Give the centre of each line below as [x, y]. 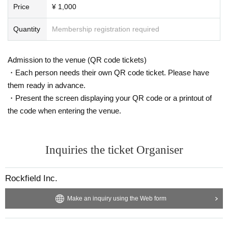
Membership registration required [106, 29]
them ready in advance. [47, 85]
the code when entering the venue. [64, 110]
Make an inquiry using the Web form [117, 198]
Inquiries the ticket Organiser [114, 150]
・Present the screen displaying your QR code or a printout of [110, 98]
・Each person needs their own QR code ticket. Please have [108, 72]
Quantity [27, 29]
